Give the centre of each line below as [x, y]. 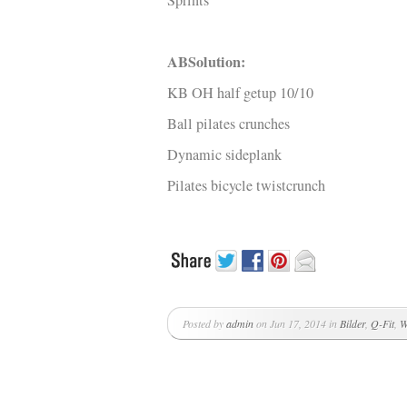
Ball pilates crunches [228, 124]
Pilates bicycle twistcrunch [246, 185]
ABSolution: [206, 62]
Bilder [352, 323]
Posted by [204, 323]
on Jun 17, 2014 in [297, 323]
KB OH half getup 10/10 [240, 93]
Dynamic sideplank [224, 154]
